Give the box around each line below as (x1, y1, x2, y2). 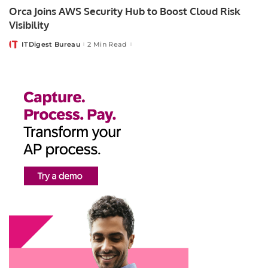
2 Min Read (87, 39, 127, 48)
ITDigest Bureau (22, 39, 81, 48)
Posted (8, 42, 35, 51)
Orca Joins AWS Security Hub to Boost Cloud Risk (9, 5, 240, 18)
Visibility (9, 19, 49, 32)
